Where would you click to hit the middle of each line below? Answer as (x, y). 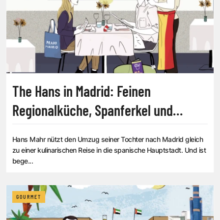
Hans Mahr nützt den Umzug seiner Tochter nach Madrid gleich (108, 139)
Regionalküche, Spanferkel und (93, 110)
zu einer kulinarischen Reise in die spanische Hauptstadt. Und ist (109, 150)
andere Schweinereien (70, 129)
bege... (23, 161)
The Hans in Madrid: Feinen (82, 91)
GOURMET (29, 197)
